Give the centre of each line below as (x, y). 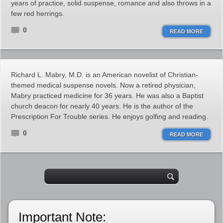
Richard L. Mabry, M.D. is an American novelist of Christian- (105, 75)
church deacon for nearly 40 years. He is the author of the (102, 106)
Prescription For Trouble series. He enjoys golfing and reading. (110, 116)
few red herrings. (38, 13)
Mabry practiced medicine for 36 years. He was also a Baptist (107, 96)
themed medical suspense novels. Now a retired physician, (103, 85)
